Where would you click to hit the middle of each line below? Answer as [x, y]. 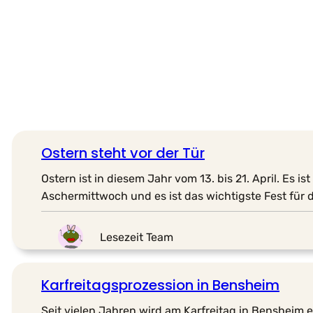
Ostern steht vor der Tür [123, 153]
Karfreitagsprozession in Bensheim [160, 285]
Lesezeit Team [137, 237]
